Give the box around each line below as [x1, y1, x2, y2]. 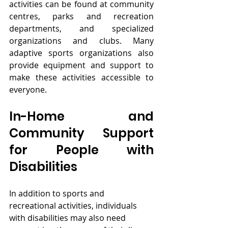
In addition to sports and [9, 188, 106, 199]
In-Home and [9, 108, 154, 125]
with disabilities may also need [9, 212, 128, 224]
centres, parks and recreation [9, 11, 154, 22]
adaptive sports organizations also [9, 47, 154, 59]
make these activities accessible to [9, 72, 154, 83]
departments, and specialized [9, 23, 154, 35]
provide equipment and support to [9, 60, 154, 71]
